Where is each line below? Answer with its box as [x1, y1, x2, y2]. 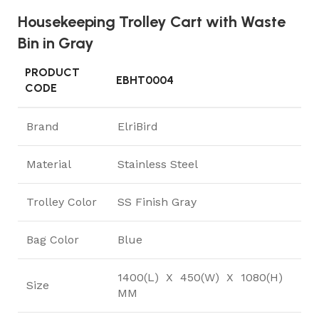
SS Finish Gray [117, 194, 197, 209]
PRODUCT [25, 65, 80, 79]
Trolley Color [26, 194, 97, 209]
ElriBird [117, 119, 158, 133]
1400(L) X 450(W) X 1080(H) [117, 270, 286, 284]
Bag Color [26, 232, 79, 246]
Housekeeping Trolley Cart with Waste [18, 11, 286, 31]
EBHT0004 [116, 73, 174, 87]
